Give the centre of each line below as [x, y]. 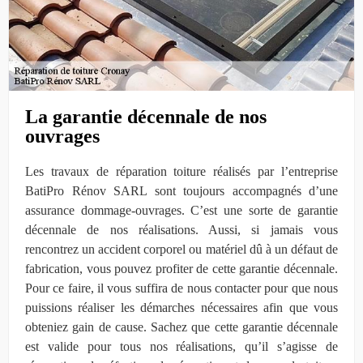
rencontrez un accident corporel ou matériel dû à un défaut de [181, 249]
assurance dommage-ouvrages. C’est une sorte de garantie [181, 210]
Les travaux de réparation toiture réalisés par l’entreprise [181, 171]
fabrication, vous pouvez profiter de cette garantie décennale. [181, 268]
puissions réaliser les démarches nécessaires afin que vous [181, 307]
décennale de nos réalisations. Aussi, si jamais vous [181, 229]
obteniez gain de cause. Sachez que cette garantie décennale [181, 327]
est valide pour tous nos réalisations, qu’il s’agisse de [181, 346]
